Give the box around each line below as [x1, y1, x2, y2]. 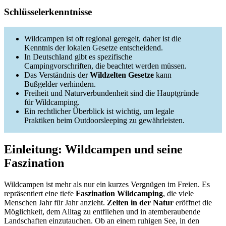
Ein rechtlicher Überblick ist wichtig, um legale [24, 107, 174, 116]
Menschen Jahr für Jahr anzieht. [4, 198, 107, 207]
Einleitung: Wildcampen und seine [4, 143, 183, 156]
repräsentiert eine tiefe [4, 189, 76, 198]
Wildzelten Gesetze [90, 71, 154, 80]
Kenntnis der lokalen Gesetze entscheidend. [24, 43, 163, 52]
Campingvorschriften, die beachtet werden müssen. [24, 62, 187, 71]
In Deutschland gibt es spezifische [24, 52, 132, 62]
